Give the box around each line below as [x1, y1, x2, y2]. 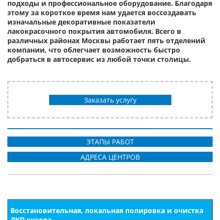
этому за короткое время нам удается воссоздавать [7, 8, 196, 17]
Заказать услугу [83, 95, 137, 105]
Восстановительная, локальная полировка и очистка [10, 205, 203, 215]
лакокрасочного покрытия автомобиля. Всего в [7, 27, 181, 36]
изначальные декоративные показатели [7, 17, 155, 27]
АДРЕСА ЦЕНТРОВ [80, 152, 140, 162]
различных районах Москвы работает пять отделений [7, 36, 205, 45]
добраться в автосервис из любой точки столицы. [7, 55, 191, 64]
